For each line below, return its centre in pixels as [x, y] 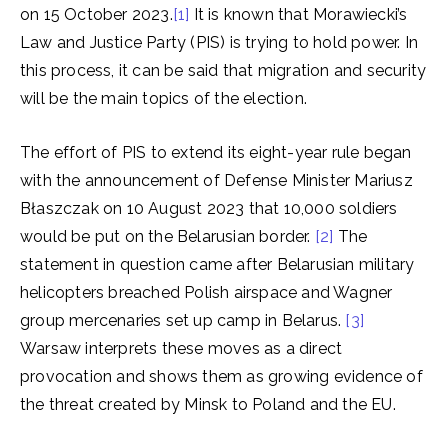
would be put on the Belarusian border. [167, 236]
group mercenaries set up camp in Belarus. [183, 320]
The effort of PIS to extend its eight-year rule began [216, 152]
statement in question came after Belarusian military [217, 264]
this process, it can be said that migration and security [223, 70]
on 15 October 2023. [96, 14]
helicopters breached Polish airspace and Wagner [206, 292]
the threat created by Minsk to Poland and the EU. [208, 404]
